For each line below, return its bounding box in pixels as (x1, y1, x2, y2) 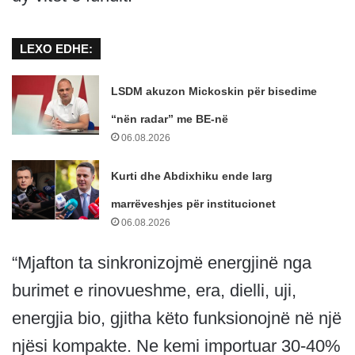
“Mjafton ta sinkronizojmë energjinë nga (12, 252, 311, 273)
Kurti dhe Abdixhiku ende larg (111, 169, 273, 182)
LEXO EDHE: (20, 41, 93, 55)
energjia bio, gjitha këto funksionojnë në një (12, 307, 342, 328)
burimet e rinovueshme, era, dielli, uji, (12, 280, 296, 300)
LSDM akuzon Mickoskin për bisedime (111, 84, 318, 97)
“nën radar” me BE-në (111, 112, 229, 125)
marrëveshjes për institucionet (111, 197, 277, 210)
